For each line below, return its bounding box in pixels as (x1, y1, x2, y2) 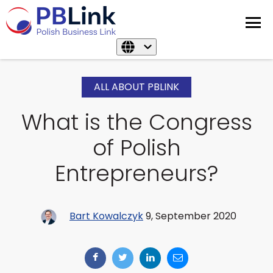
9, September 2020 (143, 209, 236, 224)
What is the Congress (21, 107, 252, 138)
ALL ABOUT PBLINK (94, 80, 179, 94)
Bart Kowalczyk (69, 209, 143, 224)
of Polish (92, 132, 181, 163)
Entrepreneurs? (55, 158, 218, 189)
